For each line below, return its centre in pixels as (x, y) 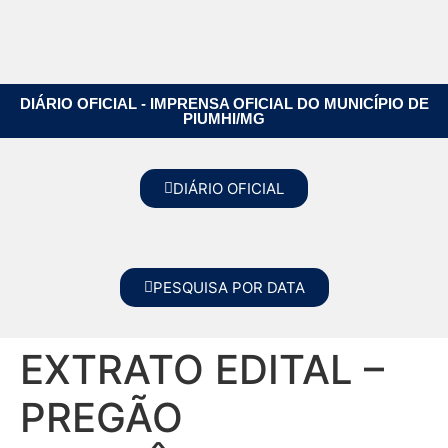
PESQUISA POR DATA (228, 287)
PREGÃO (101, 417)
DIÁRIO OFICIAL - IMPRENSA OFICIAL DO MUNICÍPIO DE (224, 103)
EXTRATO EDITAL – (202, 369)
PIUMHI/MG (224, 118)
